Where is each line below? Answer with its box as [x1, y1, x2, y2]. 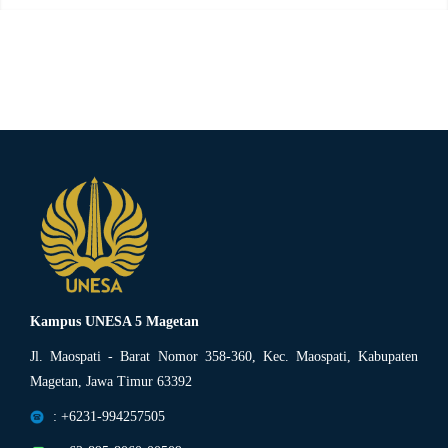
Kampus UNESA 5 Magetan [30, 313, 199, 329]
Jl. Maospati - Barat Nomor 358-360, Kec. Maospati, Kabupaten [30, 348, 418, 364]
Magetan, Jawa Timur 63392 [30, 373, 192, 389]
